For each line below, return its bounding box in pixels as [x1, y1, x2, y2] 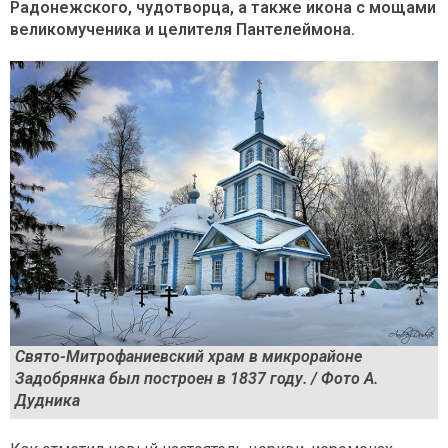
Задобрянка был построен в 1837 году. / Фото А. [15, 369, 378, 389]
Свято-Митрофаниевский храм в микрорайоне [15, 347, 362, 367]
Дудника [15, 391, 80, 411]
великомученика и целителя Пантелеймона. [10, 20, 355, 39]
